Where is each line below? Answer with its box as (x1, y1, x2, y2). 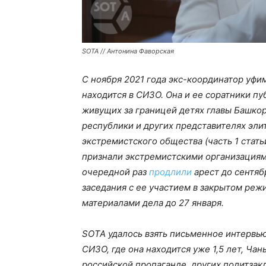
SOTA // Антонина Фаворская (82, 47, 174, 56)
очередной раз (82, 166, 149, 178)
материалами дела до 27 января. (82, 197, 224, 209)
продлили (149, 166, 192, 178)
